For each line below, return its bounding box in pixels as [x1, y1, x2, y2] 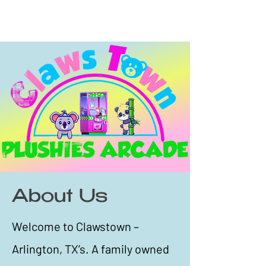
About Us [12, 189, 107, 207]
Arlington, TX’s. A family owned [12, 242, 169, 256]
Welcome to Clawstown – [12, 219, 139, 233]
